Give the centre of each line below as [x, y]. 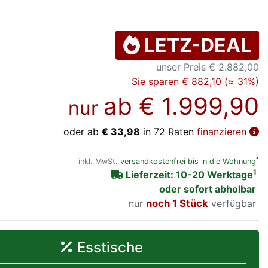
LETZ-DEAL [196, 45]
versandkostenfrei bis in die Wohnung [188, 161]
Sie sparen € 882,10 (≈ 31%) [195, 81]
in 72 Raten [168, 131]
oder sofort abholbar [208, 189]
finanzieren [223, 131]
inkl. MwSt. [99, 161]
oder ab [83, 131]
